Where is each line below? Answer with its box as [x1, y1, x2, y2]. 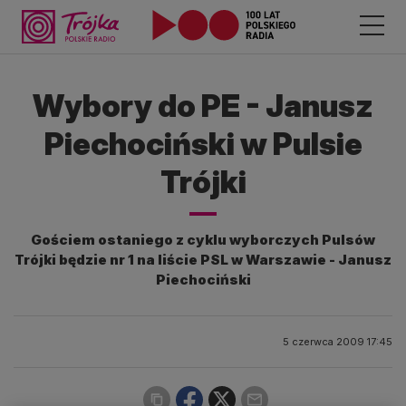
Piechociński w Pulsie [43, 125, 362, 162]
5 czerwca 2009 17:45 [283, 335, 392, 348]
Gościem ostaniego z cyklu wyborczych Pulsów [31, 231, 375, 248]
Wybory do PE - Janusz [33, 87, 373, 124]
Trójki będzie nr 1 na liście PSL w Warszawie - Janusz [14, 251, 391, 268]
